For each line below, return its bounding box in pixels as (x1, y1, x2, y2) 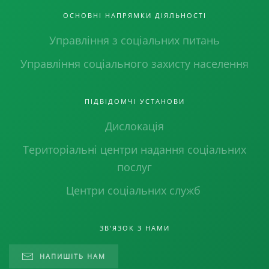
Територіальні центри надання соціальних (23, 142, 246, 157)
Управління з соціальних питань (49, 33, 220, 47)
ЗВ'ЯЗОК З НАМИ (99, 223, 170, 232)
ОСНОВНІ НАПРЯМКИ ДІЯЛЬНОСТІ (62, 11, 207, 20)
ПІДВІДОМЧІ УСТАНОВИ (84, 97, 185, 106)
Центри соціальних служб (65, 183, 204, 198)
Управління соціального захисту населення (20, 56, 249, 71)
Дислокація (105, 119, 164, 133)
